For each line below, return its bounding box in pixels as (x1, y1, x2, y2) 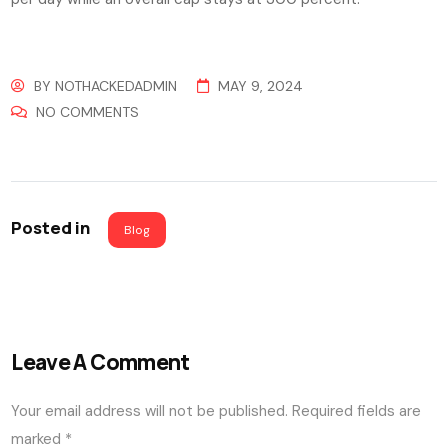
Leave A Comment (11, 347, 190, 376)
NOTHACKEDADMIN (55, 76, 178, 95)
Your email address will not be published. (11, 400, 289, 421)
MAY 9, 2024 (217, 76, 303, 95)
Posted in (11, 215, 94, 239)
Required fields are (292, 400, 422, 421)
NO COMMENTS (36, 102, 140, 121)
